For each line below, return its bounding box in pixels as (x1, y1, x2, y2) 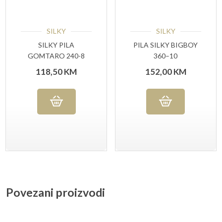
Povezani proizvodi (6, 185, 105, 199)
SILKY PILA (38, 41, 75, 50)
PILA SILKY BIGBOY (133, 41, 198, 50)
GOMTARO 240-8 (28, 52, 85, 60)
